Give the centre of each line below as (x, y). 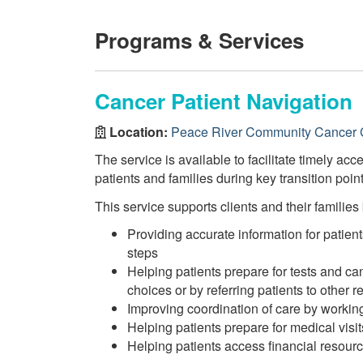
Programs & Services (199, 40)
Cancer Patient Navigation (224, 101)
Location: (139, 131)
